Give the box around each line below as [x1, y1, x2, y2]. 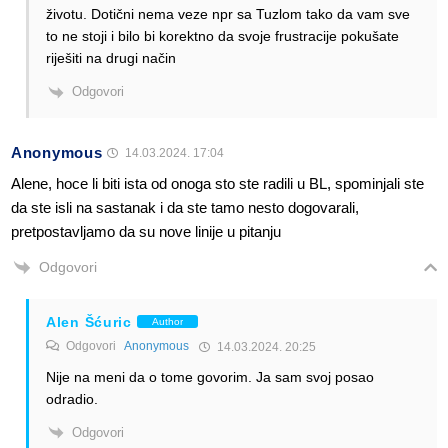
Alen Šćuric [46, 313, 132, 330]
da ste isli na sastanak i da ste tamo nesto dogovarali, [11, 198, 359, 216]
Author [151, 316, 183, 328]
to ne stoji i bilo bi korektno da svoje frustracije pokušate [46, 28, 399, 45]
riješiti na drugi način [46, 50, 176, 67]
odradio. [46, 390, 98, 407]
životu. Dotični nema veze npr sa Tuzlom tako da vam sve [46, 6, 410, 23]
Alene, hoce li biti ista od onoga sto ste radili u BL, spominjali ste [11, 174, 424, 192]
